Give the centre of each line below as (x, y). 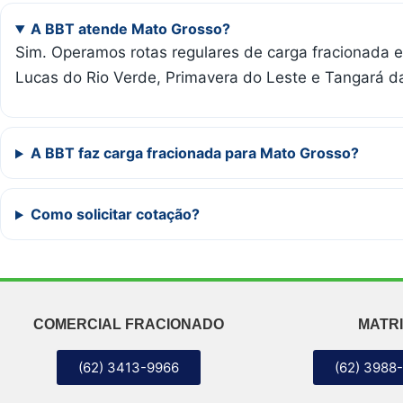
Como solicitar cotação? (115, 215)
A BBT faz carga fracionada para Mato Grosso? (194, 153)
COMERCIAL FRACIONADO (128, 325)
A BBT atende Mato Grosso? (130, 29)
